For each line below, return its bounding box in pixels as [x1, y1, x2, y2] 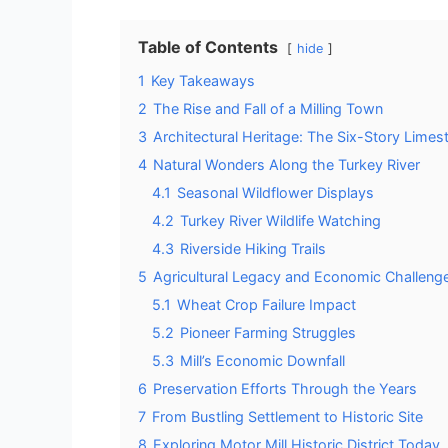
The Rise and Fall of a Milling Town [153, 99, 383, 117]
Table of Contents [138, 36, 278, 57]
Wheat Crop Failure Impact [177, 295, 356, 313]
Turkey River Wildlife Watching [180, 211, 381, 229]
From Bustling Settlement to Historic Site [152, 407, 423, 425]
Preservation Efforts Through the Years [153, 379, 417, 397]
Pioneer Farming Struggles [180, 323, 356, 341]
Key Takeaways [151, 71, 255, 89]
